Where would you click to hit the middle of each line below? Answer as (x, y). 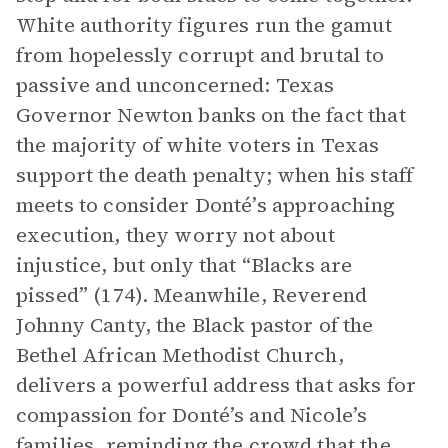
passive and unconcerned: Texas (175, 85)
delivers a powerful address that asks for (216, 385)
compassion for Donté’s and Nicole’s (192, 415)
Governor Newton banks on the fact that (211, 115)
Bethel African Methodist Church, (180, 355)
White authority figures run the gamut (204, 25)
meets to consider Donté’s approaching (206, 205)
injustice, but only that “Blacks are (184, 265)
